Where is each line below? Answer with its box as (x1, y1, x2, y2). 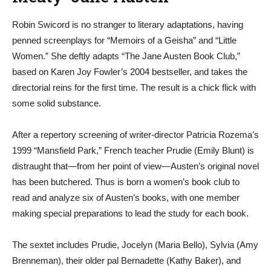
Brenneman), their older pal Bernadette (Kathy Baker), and (12, 255, 241, 266)
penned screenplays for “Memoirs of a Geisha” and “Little (12, 35, 237, 45)
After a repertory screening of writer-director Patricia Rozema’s (12, 129, 259, 140)
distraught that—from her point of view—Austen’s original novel (12, 161, 259, 171)
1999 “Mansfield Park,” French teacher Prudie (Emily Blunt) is (12, 145, 254, 155)
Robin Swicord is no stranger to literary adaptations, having (12, 19, 243, 30)
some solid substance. (12, 98, 101, 108)
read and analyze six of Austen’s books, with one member (12, 192, 240, 203)
